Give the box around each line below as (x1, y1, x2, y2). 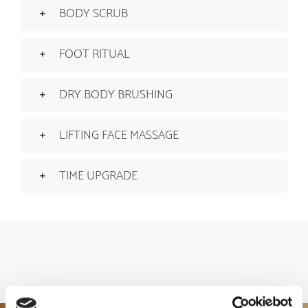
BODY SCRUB (59, 3, 128, 24)
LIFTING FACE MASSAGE (59, 124, 179, 146)
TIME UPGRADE (59, 165, 137, 186)
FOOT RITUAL (59, 43, 130, 65)
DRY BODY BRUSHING (59, 84, 173, 105)
